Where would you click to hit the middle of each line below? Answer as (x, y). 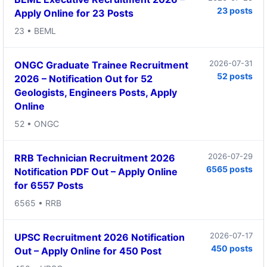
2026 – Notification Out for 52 (83, 78)
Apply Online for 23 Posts (74, 13)
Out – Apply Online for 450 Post (88, 251)
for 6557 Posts (49, 185)
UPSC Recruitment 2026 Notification (100, 237)
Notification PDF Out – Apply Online (96, 171)
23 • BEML (35, 30)
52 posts (235, 76)
